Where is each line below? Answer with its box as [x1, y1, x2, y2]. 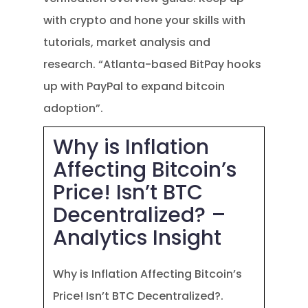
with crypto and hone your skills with [43, 12, 246, 28]
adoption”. [43, 100, 104, 116]
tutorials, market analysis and [43, 34, 211, 50]
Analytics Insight [53, 223, 222, 252]
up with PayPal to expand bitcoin [43, 78, 225, 94]
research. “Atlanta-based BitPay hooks [43, 56, 262, 72]
